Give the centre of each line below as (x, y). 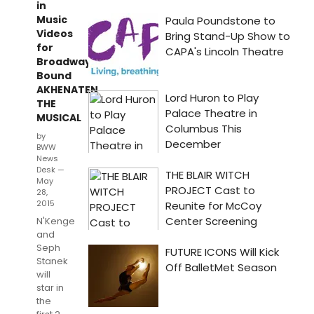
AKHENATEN (67, 90)
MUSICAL (59, 118)
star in (50, 288)
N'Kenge (56, 221)
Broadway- (67, 62)
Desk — (50, 170)
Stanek (52, 261)
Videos (55, 34)
